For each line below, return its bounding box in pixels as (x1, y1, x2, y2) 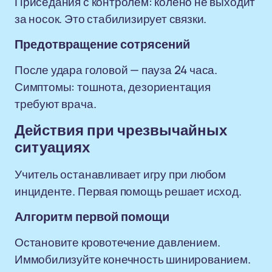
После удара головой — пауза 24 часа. (15, 62, 218, 78)
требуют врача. (15, 96, 97, 112)
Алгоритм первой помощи (15, 210, 169, 223)
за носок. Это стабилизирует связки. (15, 11, 207, 27)
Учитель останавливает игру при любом (15, 166, 226, 182)
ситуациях (15, 140, 90, 155)
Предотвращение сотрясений (15, 38, 190, 51)
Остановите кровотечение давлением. (15, 234, 220, 250)
